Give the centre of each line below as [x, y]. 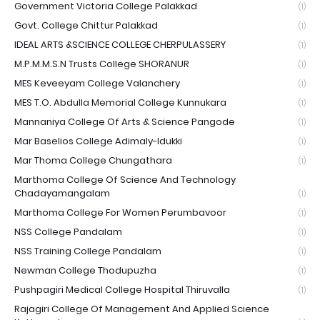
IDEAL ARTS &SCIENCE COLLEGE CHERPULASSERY [120, 44]
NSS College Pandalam [68, 231]
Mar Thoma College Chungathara [93, 160]
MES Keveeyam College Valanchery [97, 83]
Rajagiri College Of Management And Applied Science [142, 309]
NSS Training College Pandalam [88, 251]
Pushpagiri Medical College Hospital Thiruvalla [122, 289]
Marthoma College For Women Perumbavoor [120, 212]
